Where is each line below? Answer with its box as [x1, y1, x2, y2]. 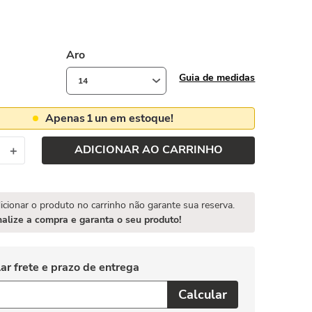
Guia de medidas [179, 70, 256, 84]
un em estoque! [95, 111, 174, 126]
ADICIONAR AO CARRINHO [74, 142, 223, 158]
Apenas [45, 111, 86, 126]
